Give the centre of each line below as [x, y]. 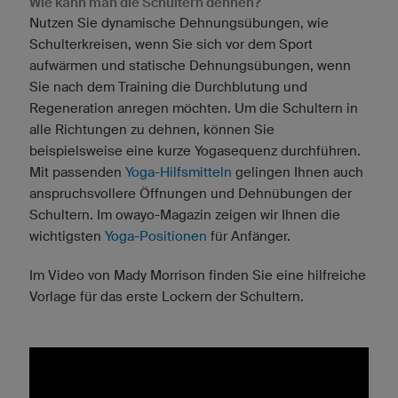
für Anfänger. [249, 235]
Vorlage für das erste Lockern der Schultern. [167, 296]
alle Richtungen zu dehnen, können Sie [152, 129]
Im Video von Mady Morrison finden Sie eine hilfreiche [198, 275]
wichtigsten [67, 235]
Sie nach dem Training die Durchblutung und [168, 86]
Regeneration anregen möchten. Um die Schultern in [194, 107]
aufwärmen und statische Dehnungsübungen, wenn [190, 65]
